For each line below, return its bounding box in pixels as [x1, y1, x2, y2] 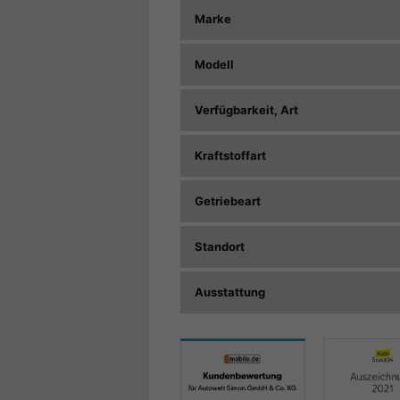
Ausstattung [195, 284, 265, 299]
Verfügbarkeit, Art [195, 102, 298, 117]
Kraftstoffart [195, 147, 266, 162]
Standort [195, 238, 245, 254]
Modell [195, 56, 234, 71]
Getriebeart [195, 193, 261, 208]
